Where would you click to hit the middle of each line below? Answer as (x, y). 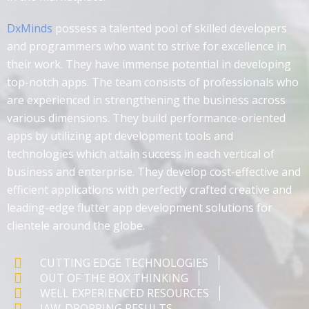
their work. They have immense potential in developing (149, 64)
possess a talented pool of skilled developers (170, 29)
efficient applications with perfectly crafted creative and (149, 190)
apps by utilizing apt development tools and (120, 136)
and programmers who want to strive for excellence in (147, 47)
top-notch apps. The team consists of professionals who (153, 82)
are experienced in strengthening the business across (146, 100)
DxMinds (30, 29)
